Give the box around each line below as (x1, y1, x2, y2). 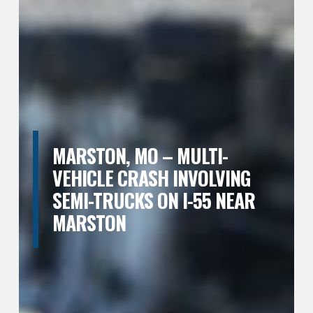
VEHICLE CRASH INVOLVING (52, 163, 250, 193)
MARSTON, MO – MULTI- (52, 141, 228, 170)
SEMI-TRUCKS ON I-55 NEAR (52, 186, 255, 215)
